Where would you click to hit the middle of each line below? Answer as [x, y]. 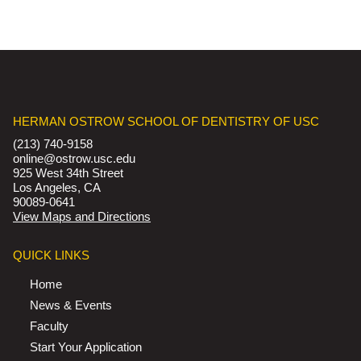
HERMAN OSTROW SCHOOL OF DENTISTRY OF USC [166, 122]
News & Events [71, 305]
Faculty [49, 326]
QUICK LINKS [51, 255]
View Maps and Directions [82, 217]
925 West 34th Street [68, 173]
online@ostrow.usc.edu [74, 159]
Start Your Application [86, 347]
